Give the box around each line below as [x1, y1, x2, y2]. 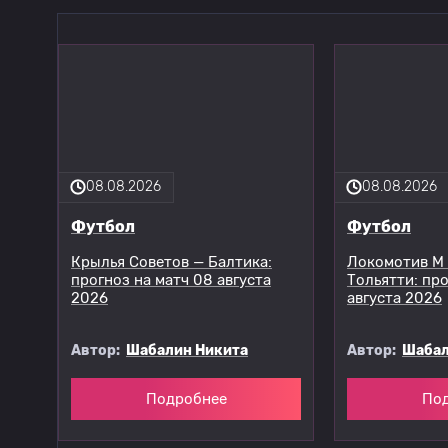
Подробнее [145, 389, 227, 408]
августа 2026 [347, 289, 442, 308]
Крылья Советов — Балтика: [71, 253, 272, 272]
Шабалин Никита [126, 341, 248, 359]
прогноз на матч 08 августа [71, 271, 271, 290]
